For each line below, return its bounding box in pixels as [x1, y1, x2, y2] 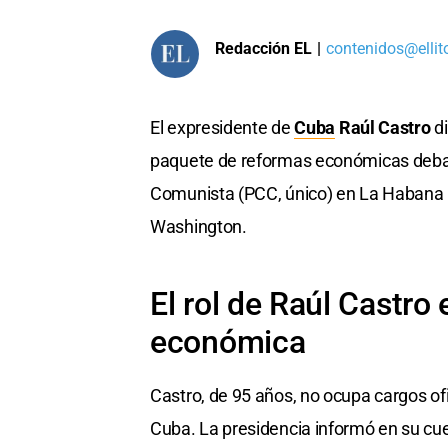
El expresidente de [150, 117, 295, 139]
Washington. [150, 216, 247, 238]
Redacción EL [215, 38, 312, 58]
